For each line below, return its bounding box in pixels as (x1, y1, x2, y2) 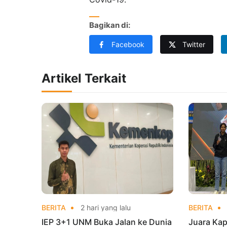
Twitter (182, 40, 205, 49)
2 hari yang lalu (79, 203, 131, 212)
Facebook (111, 40, 144, 49)
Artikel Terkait (42, 70, 126, 86)
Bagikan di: (89, 20, 130, 30)
